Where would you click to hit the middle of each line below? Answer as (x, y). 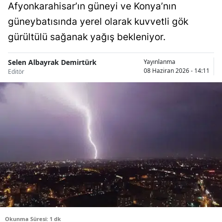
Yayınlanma (160, 62)
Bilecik (192, 11)
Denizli (193, 194)
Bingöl (192, 31)
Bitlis (190, 51)
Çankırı (193, 153)
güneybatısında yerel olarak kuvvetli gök (98, 21)
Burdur (194, 92)
